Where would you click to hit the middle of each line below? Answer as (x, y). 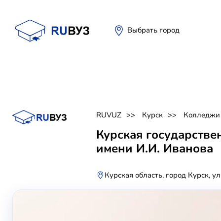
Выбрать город (153, 30)
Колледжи (202, 115)
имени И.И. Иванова (155, 148)
